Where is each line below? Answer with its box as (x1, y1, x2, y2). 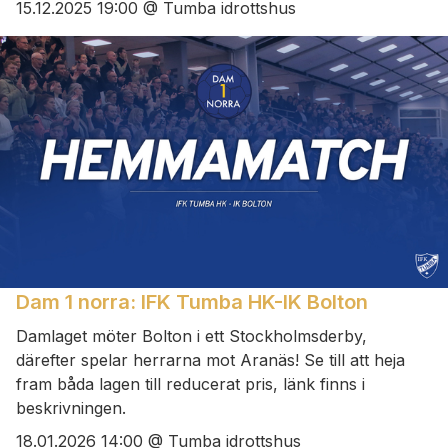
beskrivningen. (16, 398, 126, 419)
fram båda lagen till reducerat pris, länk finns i (16, 374, 365, 395)
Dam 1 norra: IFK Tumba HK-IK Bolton (16, 290, 368, 315)
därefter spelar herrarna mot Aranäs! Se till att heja (16, 350, 405, 371)
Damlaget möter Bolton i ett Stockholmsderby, (16, 326, 367, 347)
